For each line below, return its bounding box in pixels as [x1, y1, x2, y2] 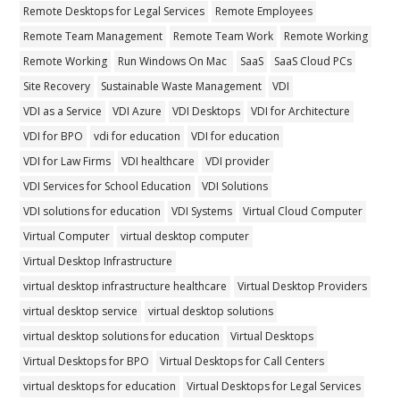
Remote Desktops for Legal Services [23, 3, 205, 19]
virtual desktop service [23, 303, 138, 319]
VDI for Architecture [251, 103, 351, 119]
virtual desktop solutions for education [23, 328, 221, 344]
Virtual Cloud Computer [243, 203, 363, 219]
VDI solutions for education [23, 203, 162, 219]
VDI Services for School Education [23, 178, 192, 194]
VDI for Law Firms [23, 153, 112, 169]
